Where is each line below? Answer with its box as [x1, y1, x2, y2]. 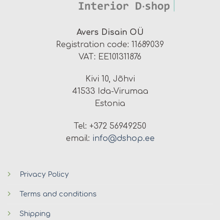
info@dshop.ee [92, 134, 155, 143]
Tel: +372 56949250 [74, 122, 146, 131]
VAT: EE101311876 [79, 52, 141, 61]
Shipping [19, 209, 51, 218]
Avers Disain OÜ [76, 27, 144, 37]
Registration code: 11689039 [56, 40, 164, 49]
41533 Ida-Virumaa [72, 87, 148, 96]
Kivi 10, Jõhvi [85, 75, 135, 84]
